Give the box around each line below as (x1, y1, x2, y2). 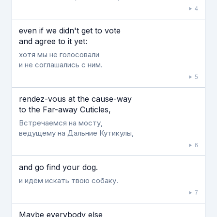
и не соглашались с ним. (19, 60, 103, 69)
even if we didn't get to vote (19, 26, 121, 35)
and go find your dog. (19, 162, 98, 172)
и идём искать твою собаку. (19, 176, 118, 185)
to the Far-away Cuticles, (19, 105, 111, 114)
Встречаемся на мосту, (19, 118, 103, 127)
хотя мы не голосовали (19, 50, 99, 59)
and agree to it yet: (19, 36, 87, 46)
